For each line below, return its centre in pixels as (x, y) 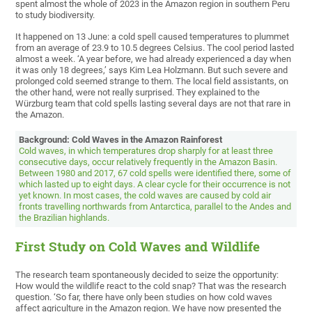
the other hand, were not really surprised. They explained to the (138, 93)
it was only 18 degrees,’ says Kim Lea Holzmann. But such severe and (152, 70)
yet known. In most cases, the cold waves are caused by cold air (145, 196)
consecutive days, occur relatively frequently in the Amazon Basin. (148, 162)
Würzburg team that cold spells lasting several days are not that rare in (153, 104)
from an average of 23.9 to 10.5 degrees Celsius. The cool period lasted (155, 48)
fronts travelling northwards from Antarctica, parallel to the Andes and (155, 207)
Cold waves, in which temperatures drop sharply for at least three (146, 151)
